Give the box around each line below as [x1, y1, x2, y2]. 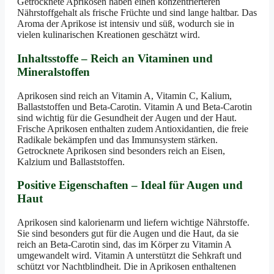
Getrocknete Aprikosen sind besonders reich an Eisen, [17, 145, 225, 156]
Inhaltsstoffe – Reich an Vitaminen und [17, 51, 213, 65]
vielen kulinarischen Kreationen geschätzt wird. [17, 29, 200, 40]
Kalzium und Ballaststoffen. [17, 156, 125, 167]
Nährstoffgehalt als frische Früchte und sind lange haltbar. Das [17, 7, 257, 18]
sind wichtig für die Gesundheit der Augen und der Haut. [17, 112, 237, 123]
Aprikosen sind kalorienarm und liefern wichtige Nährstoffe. [17, 217, 250, 228]
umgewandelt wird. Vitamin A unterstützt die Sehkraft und [17, 250, 242, 261]
